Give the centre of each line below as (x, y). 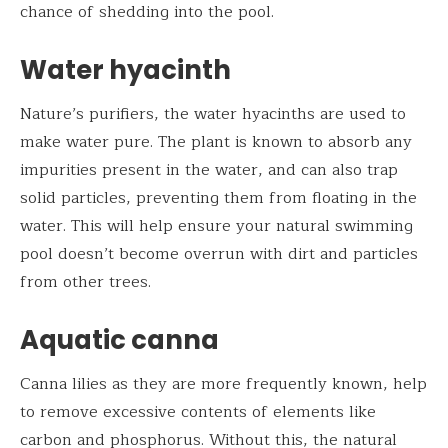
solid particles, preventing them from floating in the (218, 198)
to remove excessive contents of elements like (198, 411)
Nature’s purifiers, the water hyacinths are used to (213, 114)
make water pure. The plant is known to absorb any (216, 142)
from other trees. (85, 282)
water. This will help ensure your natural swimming (216, 226)
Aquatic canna (119, 340)
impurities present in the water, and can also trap (209, 170)
